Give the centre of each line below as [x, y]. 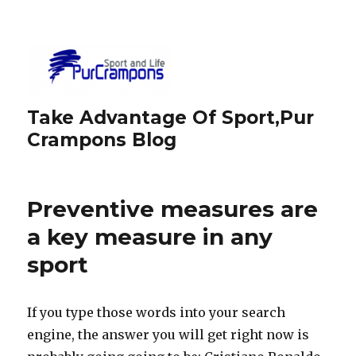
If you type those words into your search [157, 312]
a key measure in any [150, 236]
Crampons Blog [102, 139]
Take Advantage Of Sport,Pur [171, 117]
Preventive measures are [173, 209]
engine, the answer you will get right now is [168, 334]
